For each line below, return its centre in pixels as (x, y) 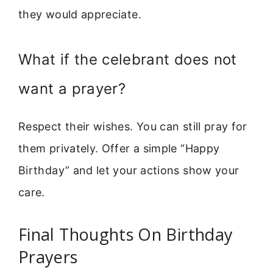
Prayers (48, 257)
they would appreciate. (80, 14)
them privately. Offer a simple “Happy (119, 148)
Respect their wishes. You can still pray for (133, 126)
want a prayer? (72, 88)
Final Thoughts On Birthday (126, 235)
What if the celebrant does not (128, 59)
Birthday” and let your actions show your (129, 170)
